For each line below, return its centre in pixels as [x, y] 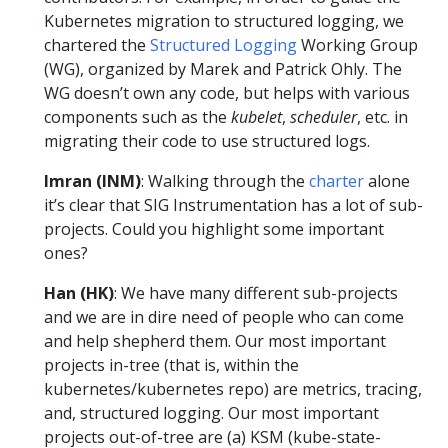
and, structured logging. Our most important [211, 413]
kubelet [256, 117]
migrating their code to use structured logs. [207, 141]
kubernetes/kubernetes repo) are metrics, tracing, [233, 389]
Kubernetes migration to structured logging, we [224, 21]
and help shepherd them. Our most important [215, 341]
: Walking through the [225, 181]
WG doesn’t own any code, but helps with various [227, 93]
